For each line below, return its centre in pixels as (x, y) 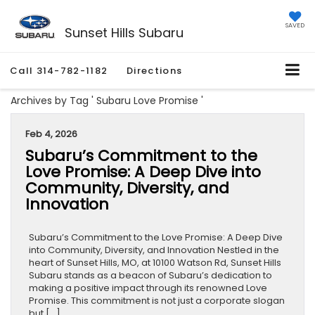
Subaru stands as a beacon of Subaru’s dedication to (150, 276)
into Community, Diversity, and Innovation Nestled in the (154, 250)
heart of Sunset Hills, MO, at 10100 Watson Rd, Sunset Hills (155, 263)
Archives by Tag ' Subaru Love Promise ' (107, 101)
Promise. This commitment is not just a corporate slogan (157, 301)
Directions (155, 71)
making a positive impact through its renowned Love (148, 288)
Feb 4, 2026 (51, 134)
